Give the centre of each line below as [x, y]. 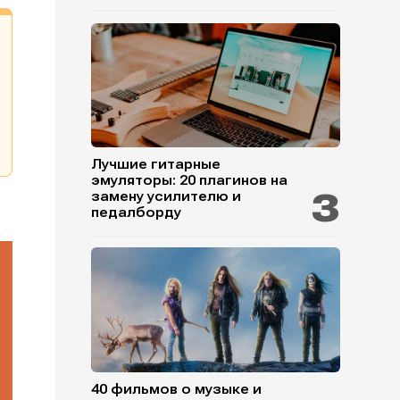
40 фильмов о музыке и [176, 389]
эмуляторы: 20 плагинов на [189, 181]
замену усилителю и [166, 197]
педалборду [136, 213]
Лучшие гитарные [155, 165]
